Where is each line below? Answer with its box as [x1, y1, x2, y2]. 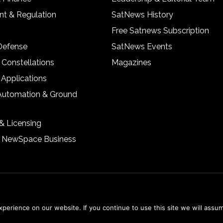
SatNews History [111, 10, 173, 19]
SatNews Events [111, 42, 172, 51]
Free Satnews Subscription [111, 26, 209, 35]
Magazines [111, 58, 151, 67]
